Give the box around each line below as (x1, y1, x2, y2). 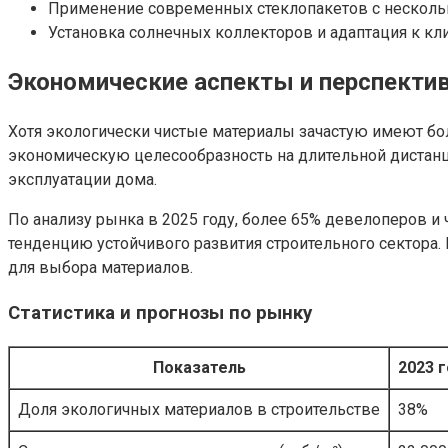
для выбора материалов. (8, 258, 193, 278)
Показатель (152, 357, 246, 377)
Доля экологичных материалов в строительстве (18, 399, 380, 419)
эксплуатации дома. (8, 170, 157, 190)
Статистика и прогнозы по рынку (8, 302, 312, 325)
